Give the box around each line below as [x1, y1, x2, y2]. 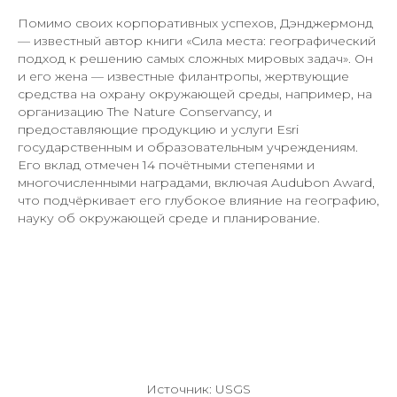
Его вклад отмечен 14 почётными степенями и [18, 157, 315, 174]
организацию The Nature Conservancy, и [18, 104, 272, 121]
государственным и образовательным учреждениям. [18, 139, 358, 156]
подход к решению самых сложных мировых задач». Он [18, 51, 373, 67]
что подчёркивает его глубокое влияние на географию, [18, 192, 379, 209]
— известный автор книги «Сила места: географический [18, 33, 376, 50]
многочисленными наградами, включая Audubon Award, [18, 175, 375, 191]
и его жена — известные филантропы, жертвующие [18, 68, 349, 85]
